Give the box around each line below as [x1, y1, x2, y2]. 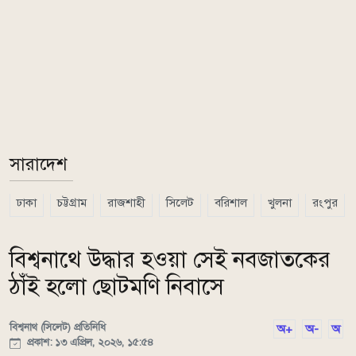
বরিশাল [215, 195, 247, 210]
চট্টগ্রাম [57, 195, 87, 210]
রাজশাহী [107, 195, 145, 210]
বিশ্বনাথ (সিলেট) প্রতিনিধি [10, 320, 106, 334]
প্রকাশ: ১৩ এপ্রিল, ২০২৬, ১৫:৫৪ [24, 335, 153, 349]
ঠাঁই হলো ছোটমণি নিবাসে [10, 273, 224, 300]
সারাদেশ [10, 153, 67, 175]
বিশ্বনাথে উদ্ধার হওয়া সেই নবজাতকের [10, 246, 331, 273]
